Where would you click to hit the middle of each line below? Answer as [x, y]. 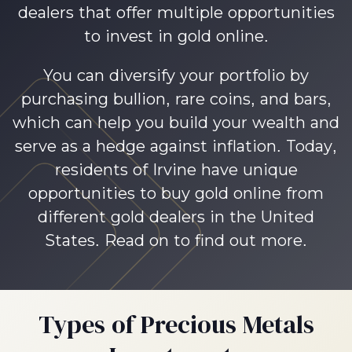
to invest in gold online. [176, 36]
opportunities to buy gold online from [176, 193]
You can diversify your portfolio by [176, 75]
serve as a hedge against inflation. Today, [176, 146]
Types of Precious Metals [176, 324]
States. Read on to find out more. [176, 240]
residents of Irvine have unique [176, 170]
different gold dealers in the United [176, 217]
